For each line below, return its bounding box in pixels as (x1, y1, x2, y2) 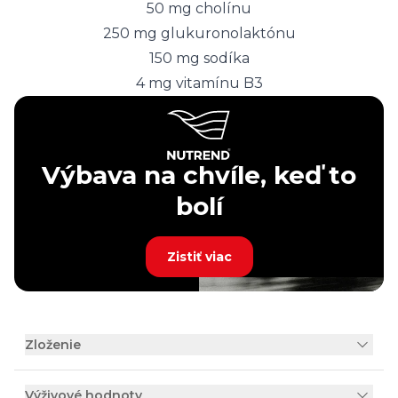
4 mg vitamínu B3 (135, 75, 263, 92)
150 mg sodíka (148, 50, 250, 67)
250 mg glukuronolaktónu (102, 25, 296, 42)
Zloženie (25, 337, 81, 353)
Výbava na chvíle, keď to (42, 160, 356, 190)
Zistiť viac (166, 249, 232, 265)
